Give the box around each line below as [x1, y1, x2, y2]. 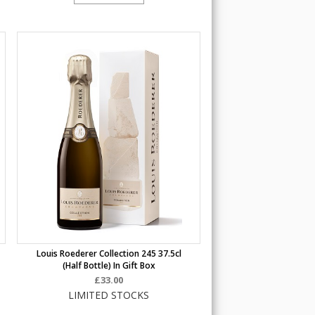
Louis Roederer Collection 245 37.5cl [36, 247, 181, 259]
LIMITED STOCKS [68, 288, 150, 302]
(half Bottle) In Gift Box [62, 259, 155, 271]
